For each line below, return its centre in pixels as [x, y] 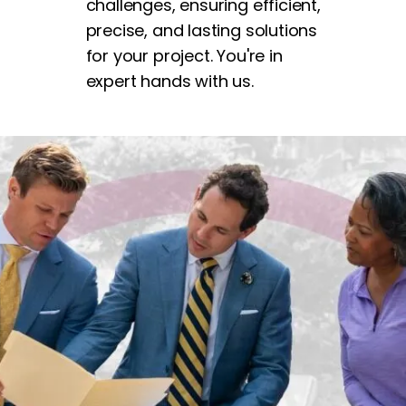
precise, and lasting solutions [202, 30]
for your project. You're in [184, 55]
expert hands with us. [169, 81]
